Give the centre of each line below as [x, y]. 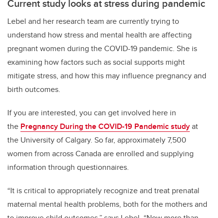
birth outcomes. [34, 90]
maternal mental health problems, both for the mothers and [107, 204]
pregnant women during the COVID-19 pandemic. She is [102, 49]
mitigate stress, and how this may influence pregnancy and [107, 76]
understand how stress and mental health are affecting [100, 35]
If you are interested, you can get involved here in [92, 113]
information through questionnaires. [68, 167]
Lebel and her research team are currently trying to [93, 21]
